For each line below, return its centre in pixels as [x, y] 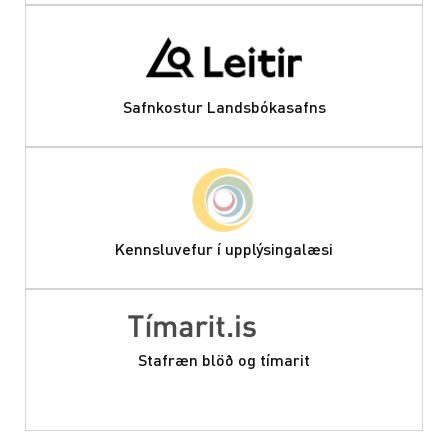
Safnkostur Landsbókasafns [224, 107]
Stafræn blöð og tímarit [224, 359]
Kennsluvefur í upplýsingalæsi [224, 249]
